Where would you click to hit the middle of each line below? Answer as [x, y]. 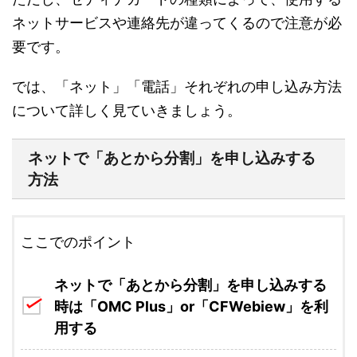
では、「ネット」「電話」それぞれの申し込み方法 [177, 87]
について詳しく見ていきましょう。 [127, 111]
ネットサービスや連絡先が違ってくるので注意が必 [177, 23]
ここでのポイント [78, 242]
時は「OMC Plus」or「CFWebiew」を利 [191, 306]
